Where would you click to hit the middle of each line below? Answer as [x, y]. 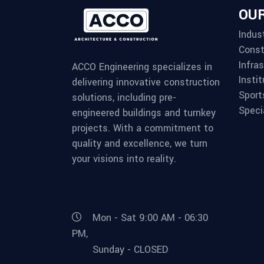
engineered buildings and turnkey [144, 113]
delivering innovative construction [146, 82]
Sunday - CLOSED [130, 249]
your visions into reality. [124, 159]
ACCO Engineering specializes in [142, 67]
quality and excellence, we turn [140, 143]
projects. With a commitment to [143, 128]
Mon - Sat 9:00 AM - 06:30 [150, 218]
